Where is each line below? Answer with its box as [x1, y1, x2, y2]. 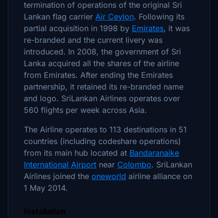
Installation [24, 206, 66, 216]
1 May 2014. [24, 183, 68, 193]
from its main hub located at [24, 148, 129, 158]
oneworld [91, 171, 126, 181]
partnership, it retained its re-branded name [24, 82, 183, 91]
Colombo [117, 160, 151, 169]
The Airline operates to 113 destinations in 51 [24, 125, 187, 134]
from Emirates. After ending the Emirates [24, 70, 173, 80]
